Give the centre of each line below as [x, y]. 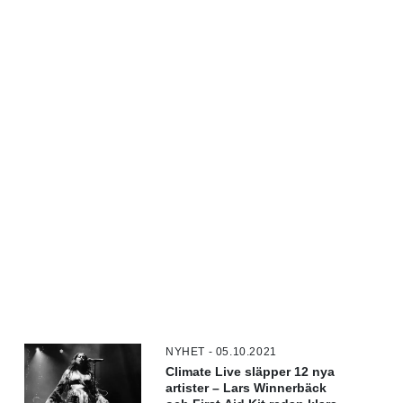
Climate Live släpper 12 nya [251, 372]
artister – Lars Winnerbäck [246, 388]
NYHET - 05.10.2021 [221, 351]
